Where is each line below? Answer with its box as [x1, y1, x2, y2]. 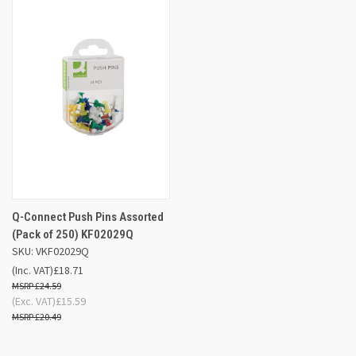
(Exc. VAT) [12, 293, 56, 308]
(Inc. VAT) [12, 262, 53, 277]
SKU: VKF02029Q [12, 243, 89, 258]
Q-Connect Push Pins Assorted [12, 209, 164, 224]
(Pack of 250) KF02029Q [12, 226, 133, 242]
